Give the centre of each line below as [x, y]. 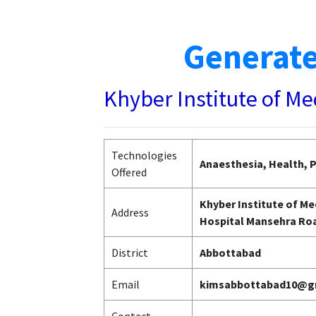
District [130, 253]
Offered [129, 172]
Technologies [144, 155]
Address [130, 212]
